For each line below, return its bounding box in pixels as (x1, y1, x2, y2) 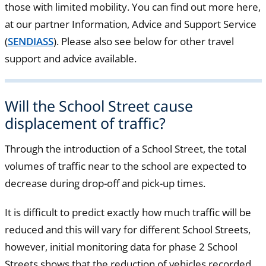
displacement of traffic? (4, 112, 166, 133)
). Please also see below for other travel (53, 34, 234, 48)
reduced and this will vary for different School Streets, (4, 223, 251, 237)
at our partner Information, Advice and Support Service (4, 17, 256, 31)
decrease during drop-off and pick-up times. (4, 176, 205, 191)
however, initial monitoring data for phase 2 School (4, 240, 237, 254)
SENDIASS (7, 34, 53, 48)
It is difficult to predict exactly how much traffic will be (4, 205, 251, 220)
